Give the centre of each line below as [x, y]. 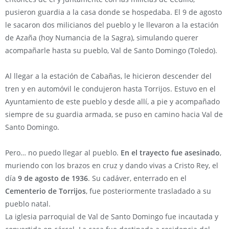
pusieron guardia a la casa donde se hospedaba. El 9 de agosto [113, 12]
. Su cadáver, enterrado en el [137, 178]
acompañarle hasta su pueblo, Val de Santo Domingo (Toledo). [111, 50]
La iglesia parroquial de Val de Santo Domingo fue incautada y [112, 216]
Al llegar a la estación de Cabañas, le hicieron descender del [108, 76]
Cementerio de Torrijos [45, 191]
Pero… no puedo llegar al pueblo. [63, 153]
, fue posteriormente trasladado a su [148, 191]
